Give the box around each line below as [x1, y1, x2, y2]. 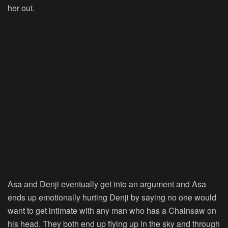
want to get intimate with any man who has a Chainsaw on [8, 205, 216, 217]
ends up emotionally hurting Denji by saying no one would [8, 191, 216, 204]
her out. [8, 2, 35, 14]
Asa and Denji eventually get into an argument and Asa [8, 178, 206, 190]
